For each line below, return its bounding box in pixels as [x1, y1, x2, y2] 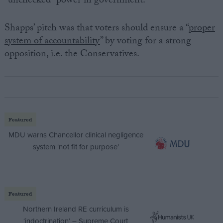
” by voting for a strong [100, 33, 191, 50]
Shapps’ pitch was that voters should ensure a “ [4, 20, 189, 37]
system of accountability [4, 33, 100, 50]
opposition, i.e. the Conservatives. [4, 46, 139, 63]
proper [188, 20, 215, 37]
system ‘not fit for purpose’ [32, 141, 119, 152]
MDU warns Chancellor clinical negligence [8, 129, 143, 140]
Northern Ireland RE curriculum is [22, 203, 129, 215]
